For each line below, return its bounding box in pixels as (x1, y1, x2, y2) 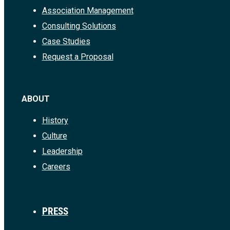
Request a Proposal (42, 51, 113, 62)
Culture (42, 131, 67, 141)
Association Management (42, 5, 133, 15)
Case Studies (42, 36, 90, 46)
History (42, 116, 68, 126)
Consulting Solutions (42, 21, 116, 31)
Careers (42, 162, 70, 172)
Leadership (42, 146, 83, 157)
